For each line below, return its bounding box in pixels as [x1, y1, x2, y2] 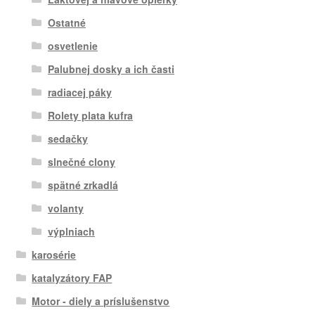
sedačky [47, 131, 88, 146]
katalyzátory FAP [32, 271, 112, 285]
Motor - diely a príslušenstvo [32, 294, 170, 309]
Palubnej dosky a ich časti [47, 62, 174, 77]
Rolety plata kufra [47, 108, 133, 123]
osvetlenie [47, 39, 98, 53]
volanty [47, 201, 84, 216]
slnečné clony [47, 155, 115, 169]
